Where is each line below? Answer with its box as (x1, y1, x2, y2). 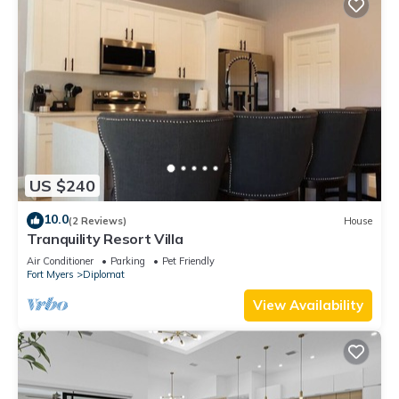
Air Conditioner (27, 255, 94, 268)
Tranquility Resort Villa (27, 230, 183, 248)
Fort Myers (27, 268, 74, 281)
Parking (110, 255, 145, 268)
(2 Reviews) (69, 214, 126, 227)
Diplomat (83, 268, 125, 281)
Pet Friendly (162, 255, 215, 268)
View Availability (253, 297, 363, 314)
